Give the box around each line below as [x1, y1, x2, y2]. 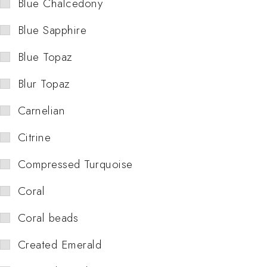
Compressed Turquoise [18, 156, 133, 172]
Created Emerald [18, 236, 102, 253]
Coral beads [18, 209, 79, 226]
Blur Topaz [18, 75, 70, 92]
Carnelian [18, 102, 66, 119]
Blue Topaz [18, 48, 73, 65]
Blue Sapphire [18, 21, 87, 38]
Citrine [18, 129, 51, 145]
